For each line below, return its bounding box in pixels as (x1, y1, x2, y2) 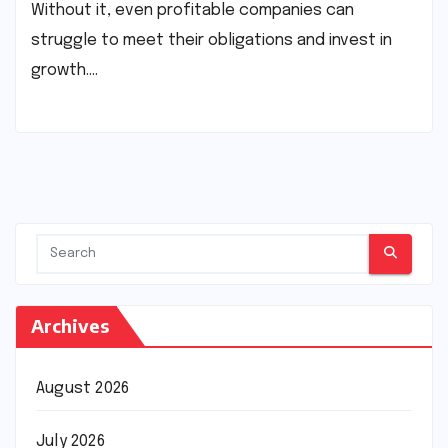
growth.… (31, 61, 98, 79)
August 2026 (36, 379, 130, 397)
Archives (31, 313, 109, 337)
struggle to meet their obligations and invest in (31, 31, 392, 49)
